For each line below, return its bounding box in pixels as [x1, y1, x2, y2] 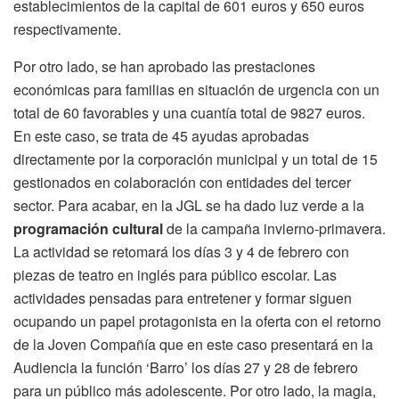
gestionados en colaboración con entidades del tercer [13, 172, 351, 193]
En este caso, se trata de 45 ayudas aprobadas [13, 126, 309, 147]
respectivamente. [13, 19, 121, 40]
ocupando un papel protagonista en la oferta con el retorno [13, 311, 381, 332]
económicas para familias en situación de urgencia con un [13, 79, 379, 101]
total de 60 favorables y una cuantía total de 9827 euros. [13, 102, 365, 124]
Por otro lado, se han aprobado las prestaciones [13, 56, 315, 77]
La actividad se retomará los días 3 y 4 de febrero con [13, 241, 349, 263]
